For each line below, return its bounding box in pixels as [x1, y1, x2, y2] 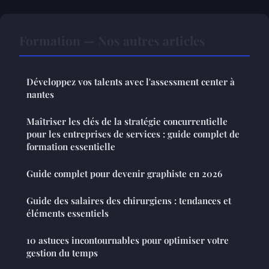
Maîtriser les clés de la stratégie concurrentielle [26, 115, 228, 128]
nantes [26, 88, 54, 101]
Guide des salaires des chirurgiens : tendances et [26, 195, 231, 207]
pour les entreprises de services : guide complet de [26, 128, 240, 141]
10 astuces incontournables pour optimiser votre [26, 234, 229, 247]
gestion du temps [26, 247, 98, 259]
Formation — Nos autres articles [19, 32, 205, 49]
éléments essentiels [26, 207, 109, 220]
